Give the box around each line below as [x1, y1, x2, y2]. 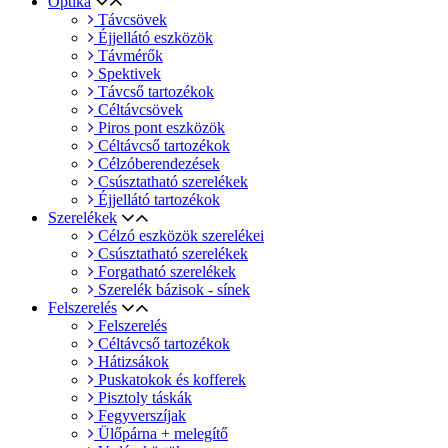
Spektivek [94, 64, 161, 82]
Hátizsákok [94, 352, 169, 370]
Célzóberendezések [94, 154, 220, 172]
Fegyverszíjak [94, 406, 186, 424]
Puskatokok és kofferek [94, 370, 246, 388]
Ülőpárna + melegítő [94, 424, 228, 442]
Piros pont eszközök [94, 118, 225, 136]
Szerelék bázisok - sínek [94, 280, 250, 298]
